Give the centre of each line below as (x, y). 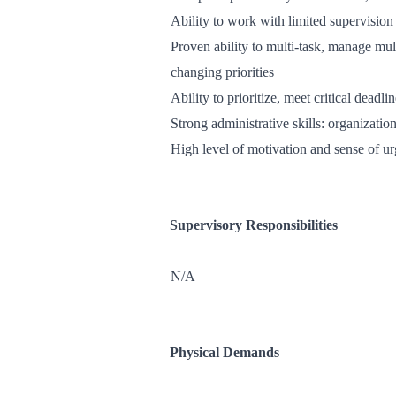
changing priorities (222, 72)
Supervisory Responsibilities (254, 225)
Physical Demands (225, 352)
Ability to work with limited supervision (282, 21)
